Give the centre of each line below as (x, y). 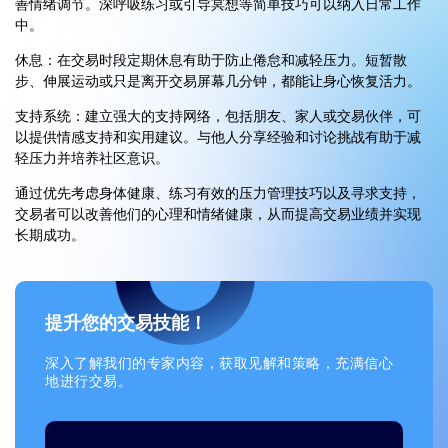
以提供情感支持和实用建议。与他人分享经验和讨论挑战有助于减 (218, 138)
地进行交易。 (88, 382)
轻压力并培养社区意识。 (92, 159)
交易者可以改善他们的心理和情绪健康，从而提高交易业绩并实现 (218, 215)
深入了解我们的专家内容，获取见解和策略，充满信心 (219, 364)
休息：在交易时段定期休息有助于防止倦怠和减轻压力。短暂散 (211, 61)
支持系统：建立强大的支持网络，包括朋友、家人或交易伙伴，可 (218, 117)
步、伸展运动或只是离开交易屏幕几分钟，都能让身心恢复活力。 (218, 82)
